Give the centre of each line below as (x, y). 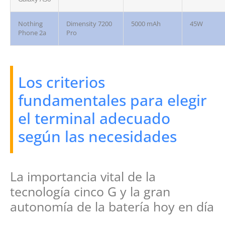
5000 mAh (146, 24)
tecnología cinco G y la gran (90, 192)
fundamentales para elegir (113, 100)
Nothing (30, 24)
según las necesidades (97, 137)
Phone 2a (32, 33)
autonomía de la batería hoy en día (112, 207)
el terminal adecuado (94, 119)
